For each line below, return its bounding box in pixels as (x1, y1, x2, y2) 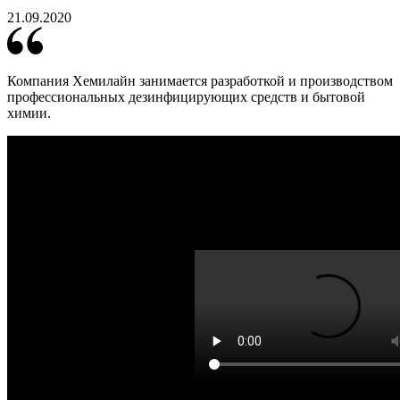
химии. (7, 105, 51, 121)
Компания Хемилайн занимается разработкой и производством (7, 73, 393, 89)
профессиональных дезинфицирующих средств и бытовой (7, 89, 365, 105)
